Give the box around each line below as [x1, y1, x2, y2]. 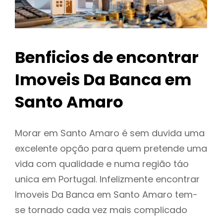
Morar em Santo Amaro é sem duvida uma [15, 127, 205, 140]
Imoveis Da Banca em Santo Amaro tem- [15, 188, 198, 201]
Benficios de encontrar [15, 46, 199, 69]
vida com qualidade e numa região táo [15, 158, 189, 170]
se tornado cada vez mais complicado [15, 204, 187, 217]
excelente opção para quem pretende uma [15, 142, 207, 155]
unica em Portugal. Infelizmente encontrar [15, 173, 200, 186]
